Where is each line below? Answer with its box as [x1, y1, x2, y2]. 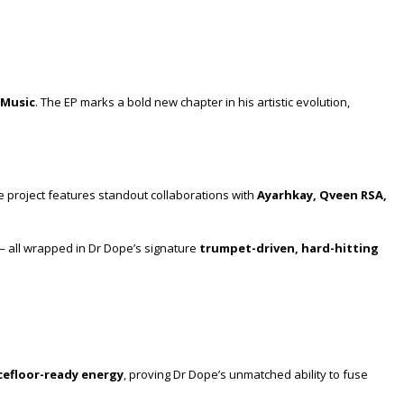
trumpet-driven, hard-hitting [199, 240, 379, 257]
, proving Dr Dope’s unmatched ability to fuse [124, 365, 368, 382]
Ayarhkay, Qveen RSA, [257, 187, 387, 204]
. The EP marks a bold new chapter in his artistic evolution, [35, 93, 350, 110]
